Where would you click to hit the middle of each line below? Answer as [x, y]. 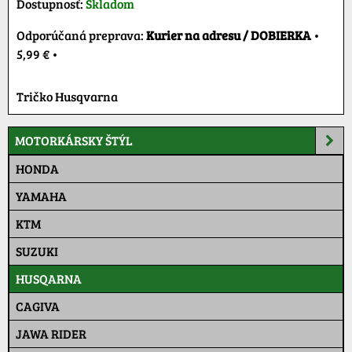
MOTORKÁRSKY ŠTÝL [74, 140]
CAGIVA [38, 306]
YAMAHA [41, 196]
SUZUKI [37, 251]
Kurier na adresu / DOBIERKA [229, 35]
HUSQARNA [49, 278]
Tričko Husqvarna [67, 96]
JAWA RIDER [51, 333]
